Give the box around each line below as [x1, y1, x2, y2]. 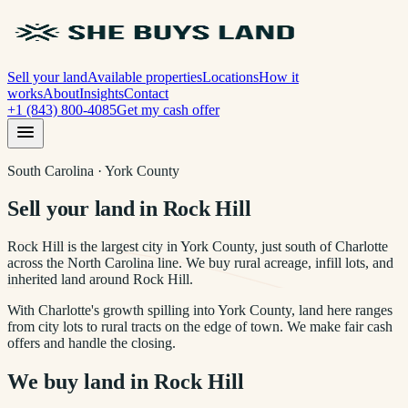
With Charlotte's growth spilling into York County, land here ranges [7, 301, 393, 318]
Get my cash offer [117, 102, 219, 117]
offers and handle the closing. [7, 334, 176, 351]
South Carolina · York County [7, 163, 179, 178]
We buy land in [7, 369, 154, 393]
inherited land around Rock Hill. [7, 270, 193, 287]
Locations [202, 69, 259, 85]
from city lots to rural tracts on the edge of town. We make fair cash [7, 318, 393, 334]
